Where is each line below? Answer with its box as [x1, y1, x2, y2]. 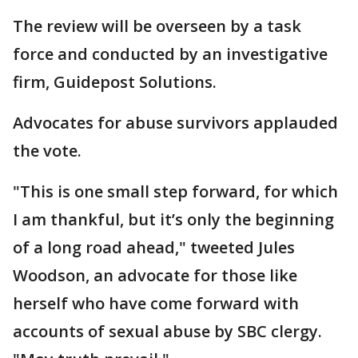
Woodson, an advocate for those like [13, 265, 297, 286]
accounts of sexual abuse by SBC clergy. [13, 320, 322, 342]
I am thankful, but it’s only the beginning [13, 209, 334, 230]
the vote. [13, 140, 82, 161]
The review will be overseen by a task [13, 15, 301, 37]
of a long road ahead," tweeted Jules [13, 237, 295, 258]
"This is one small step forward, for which [13, 181, 338, 202]
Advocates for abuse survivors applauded [13, 112, 338, 133]
